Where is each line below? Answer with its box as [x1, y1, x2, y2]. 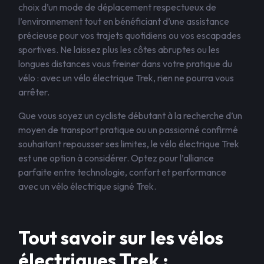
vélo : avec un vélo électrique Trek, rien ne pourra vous [18, 72, 234, 84]
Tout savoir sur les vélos [18, 226, 223, 249]
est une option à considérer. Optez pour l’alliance [18, 152, 214, 164]
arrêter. [18, 86, 49, 98]
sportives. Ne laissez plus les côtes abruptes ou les [18, 44, 220, 55]
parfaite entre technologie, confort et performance [18, 166, 226, 178]
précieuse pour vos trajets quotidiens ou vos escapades [18, 29, 241, 41]
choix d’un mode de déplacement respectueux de [18, 1, 216, 13]
